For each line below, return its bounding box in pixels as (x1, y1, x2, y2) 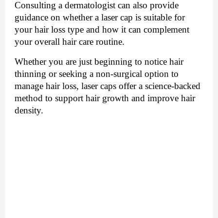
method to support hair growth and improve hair (15, 92, 195, 103)
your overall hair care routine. (15, 36, 127, 47)
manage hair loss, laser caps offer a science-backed (15, 80, 200, 91)
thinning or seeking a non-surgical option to (15, 68, 179, 79)
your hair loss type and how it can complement (15, 24, 189, 35)
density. (15, 105, 43, 115)
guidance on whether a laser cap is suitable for (15, 12, 185, 22)
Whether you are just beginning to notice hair (15, 56, 183, 67)
